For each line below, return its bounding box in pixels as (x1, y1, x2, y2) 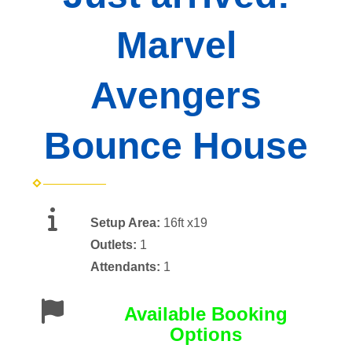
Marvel (115, 24, 236, 67)
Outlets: (90, 238, 140, 252)
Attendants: (90, 260, 163, 274)
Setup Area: (90, 216, 163, 230)
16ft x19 (163, 216, 207, 230)
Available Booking (124, 303, 288, 325)
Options (170, 324, 242, 346)
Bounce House (44, 125, 308, 167)
